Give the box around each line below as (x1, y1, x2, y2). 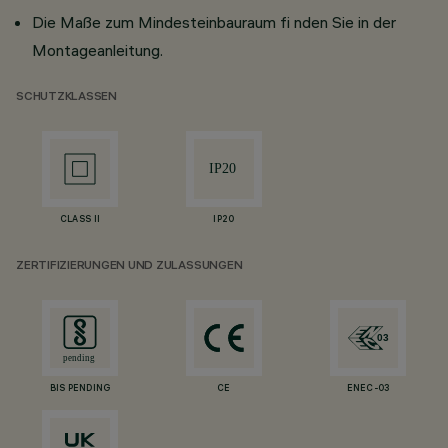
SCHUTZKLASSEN (16, 91, 117, 104)
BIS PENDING (49, 384, 111, 394)
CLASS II (59, 215, 101, 225)
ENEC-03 (346, 384, 390, 394)
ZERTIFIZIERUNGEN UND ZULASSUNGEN (16, 260, 243, 273)
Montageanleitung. (32, 40, 163, 60)
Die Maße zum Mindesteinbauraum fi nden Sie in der (32, 12, 396, 32)
